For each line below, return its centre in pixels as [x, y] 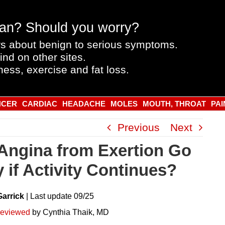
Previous [139, 127]
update [60, 196]
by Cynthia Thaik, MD [70, 212]
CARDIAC [39, 104]
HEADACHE [84, 104]
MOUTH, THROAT [174, 104]
